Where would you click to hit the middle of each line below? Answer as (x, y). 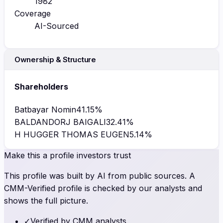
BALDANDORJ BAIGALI (60, 122)
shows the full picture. (46, 201)
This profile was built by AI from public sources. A (100, 176)
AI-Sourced (56, 26)
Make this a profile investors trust (67, 156)
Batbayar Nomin (45, 110)
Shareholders (41, 87)
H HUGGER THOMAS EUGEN (72, 135)
